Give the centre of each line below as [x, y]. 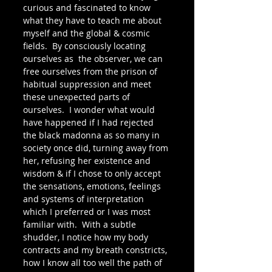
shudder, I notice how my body [87, 237]
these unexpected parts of [78, 97]
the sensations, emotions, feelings [93, 186]
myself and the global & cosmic [88, 33]
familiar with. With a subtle [81, 224]
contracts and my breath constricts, [96, 250]
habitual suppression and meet [88, 84]
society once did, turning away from [97, 148]
